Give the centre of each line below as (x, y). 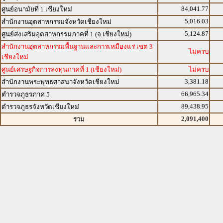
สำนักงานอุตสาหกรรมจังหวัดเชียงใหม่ (56, 22)
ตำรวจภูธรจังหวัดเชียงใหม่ (40, 107)
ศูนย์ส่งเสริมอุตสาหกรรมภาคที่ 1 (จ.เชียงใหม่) (66, 34)
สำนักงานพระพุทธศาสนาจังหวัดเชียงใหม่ (60, 82)
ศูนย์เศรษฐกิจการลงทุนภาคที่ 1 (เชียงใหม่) (61, 69)
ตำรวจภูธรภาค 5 (26, 94)
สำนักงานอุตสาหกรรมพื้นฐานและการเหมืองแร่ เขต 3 (77, 47)
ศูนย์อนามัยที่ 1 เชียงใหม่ (37, 9)
